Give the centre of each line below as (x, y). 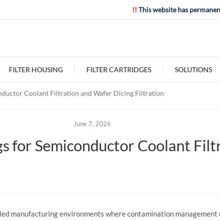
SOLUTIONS (193, 69)
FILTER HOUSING (36, 69)
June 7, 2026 (92, 124)
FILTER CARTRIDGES (119, 69)
